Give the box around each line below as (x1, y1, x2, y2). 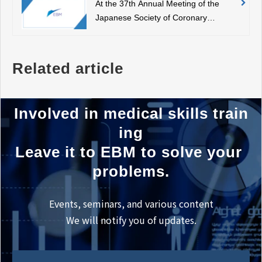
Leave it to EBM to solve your (15, 143, 242, 161)
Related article (12, 59, 123, 77)
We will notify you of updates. (65, 212, 196, 227)
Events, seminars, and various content (49, 196, 213, 211)
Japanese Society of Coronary (95, 13, 207, 23)
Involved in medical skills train (13, 104, 249, 122)
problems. (92, 162, 170, 180)
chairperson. (95, 55, 142, 65)
